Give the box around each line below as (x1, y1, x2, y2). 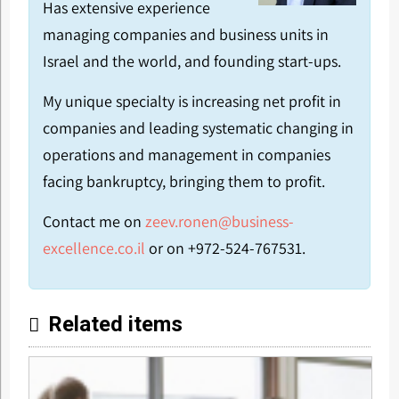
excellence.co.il (42, 238, 145, 258)
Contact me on (42, 211, 145, 232)
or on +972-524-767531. (144, 238, 305, 258)
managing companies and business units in (42, 24, 329, 45)
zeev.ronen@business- (144, 211, 294, 232)
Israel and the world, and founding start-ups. (42, 51, 341, 71)
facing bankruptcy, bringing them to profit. (42, 171, 325, 191)
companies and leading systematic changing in (42, 118, 354, 138)
